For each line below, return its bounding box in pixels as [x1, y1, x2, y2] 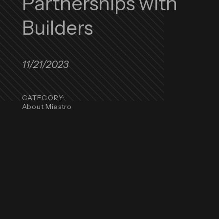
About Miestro [22, 102, 72, 111]
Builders [22, 15, 93, 40]
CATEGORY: [22, 93, 66, 102]
